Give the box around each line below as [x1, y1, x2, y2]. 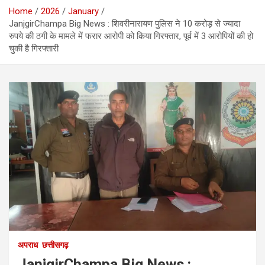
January [68, 6, 99, 17]
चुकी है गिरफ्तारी [9, 43, 59, 54]
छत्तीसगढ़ [42, 240, 69, 250]
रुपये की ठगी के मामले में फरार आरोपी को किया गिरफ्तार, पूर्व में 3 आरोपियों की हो [9, 31, 253, 42]
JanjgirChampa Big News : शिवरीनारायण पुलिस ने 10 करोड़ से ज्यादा [9, 18, 240, 30]
